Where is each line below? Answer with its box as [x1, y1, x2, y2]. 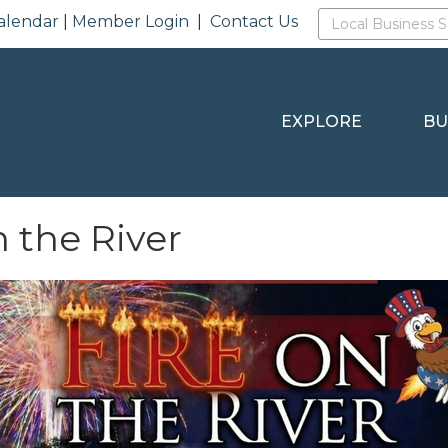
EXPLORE [281, 112, 363, 132]
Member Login [72, 12, 190, 31]
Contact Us [210, 12, 299, 31]
